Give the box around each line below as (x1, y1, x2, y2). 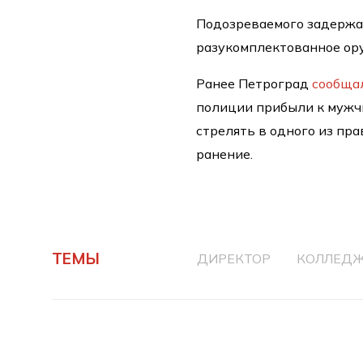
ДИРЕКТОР (197, 250, 271, 267)
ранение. (196, 145, 254, 162)
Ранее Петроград (196, 75, 313, 92)
